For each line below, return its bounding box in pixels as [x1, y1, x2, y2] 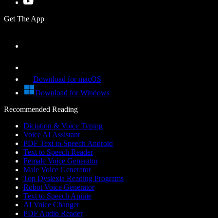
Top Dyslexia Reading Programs [23, 174, 124, 182]
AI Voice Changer [23, 200, 79, 209]
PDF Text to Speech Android [23, 139, 113, 147]
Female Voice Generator [23, 156, 98, 165]
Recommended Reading [4, 105, 78, 113]
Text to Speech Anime [23, 191, 91, 200]
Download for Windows [35, 88, 109, 97]
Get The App [4, 14, 44, 23]
